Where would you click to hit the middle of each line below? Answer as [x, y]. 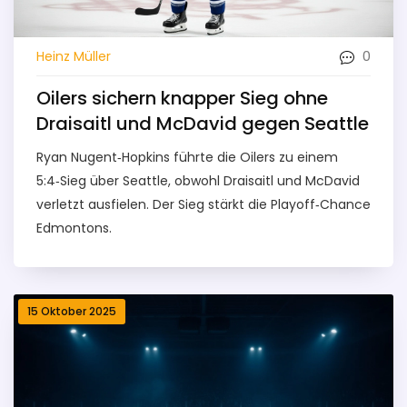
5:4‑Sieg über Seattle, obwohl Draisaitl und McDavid [198, 181]
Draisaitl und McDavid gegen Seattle [203, 124]
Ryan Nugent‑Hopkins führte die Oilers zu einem [187, 158]
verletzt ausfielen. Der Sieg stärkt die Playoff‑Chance [203, 205]
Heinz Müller [74, 56]
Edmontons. [74, 228]
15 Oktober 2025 [72, 312]
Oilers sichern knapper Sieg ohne [182, 99]
